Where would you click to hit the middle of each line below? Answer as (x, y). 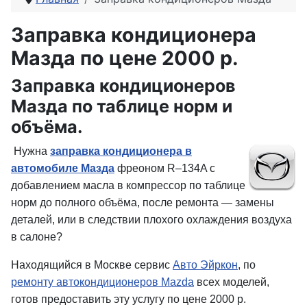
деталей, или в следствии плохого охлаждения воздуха (151, 220)
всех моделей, (232, 282)
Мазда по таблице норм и (122, 106)
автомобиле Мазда (63, 168)
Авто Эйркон (205, 265)
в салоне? (37, 237)
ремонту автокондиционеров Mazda (102, 282)
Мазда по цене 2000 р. (125, 58)
